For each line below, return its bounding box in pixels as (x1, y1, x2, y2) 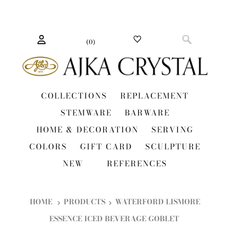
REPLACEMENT (120, 90, 189, 102)
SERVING (151, 124, 194, 136)
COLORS (29, 141, 67, 152)
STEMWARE (60, 107, 112, 119)
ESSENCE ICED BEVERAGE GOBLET (49, 213, 179, 224)
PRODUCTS (64, 196, 105, 207)
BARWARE (124, 107, 170, 119)
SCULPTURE (145, 141, 201, 152)
